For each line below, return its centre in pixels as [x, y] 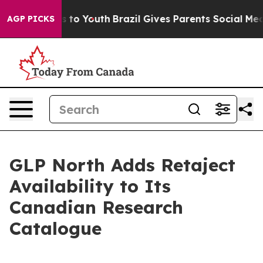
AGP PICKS [31, 19]
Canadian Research [96, 207]
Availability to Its [90, 186]
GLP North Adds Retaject [122, 165]
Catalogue [55, 228]
